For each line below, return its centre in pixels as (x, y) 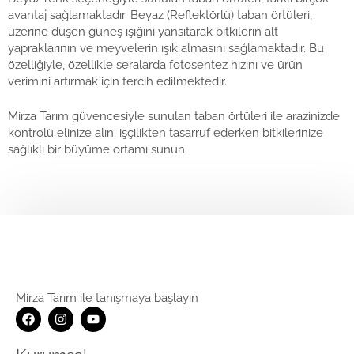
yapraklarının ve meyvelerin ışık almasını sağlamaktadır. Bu (166, 49)
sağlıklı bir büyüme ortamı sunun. (98, 149)
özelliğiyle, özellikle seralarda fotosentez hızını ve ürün (155, 65)
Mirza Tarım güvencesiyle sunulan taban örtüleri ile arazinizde (174, 116)
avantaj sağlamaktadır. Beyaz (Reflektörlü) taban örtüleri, (160, 15)
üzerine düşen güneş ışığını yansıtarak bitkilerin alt (143, 32)
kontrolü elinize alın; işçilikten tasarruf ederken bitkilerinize (166, 132)
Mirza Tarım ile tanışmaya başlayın (107, 298)
